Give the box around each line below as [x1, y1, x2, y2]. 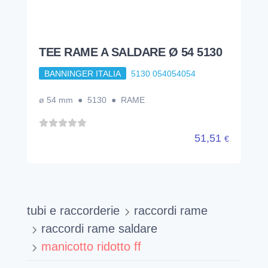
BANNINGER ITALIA [44, 68, 121, 78]
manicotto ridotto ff [41, 240, 141, 254]
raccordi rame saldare [41, 222, 157, 236]
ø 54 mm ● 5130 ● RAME [39, 95, 145, 105]
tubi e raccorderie [27, 204, 120, 218]
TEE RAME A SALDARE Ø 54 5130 [39, 45, 222, 59]
